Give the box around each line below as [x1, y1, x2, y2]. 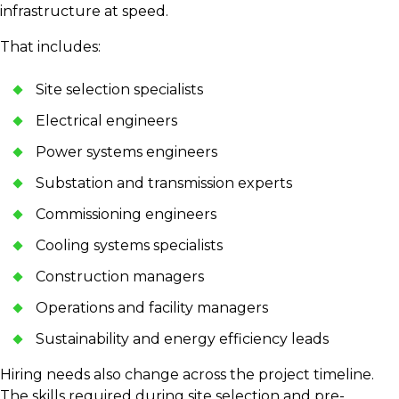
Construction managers [36, 268, 208, 286]
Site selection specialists [36, 81, 207, 99]
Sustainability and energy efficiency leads [36, 330, 332, 348]
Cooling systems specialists [36, 237, 226, 255]
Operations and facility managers [36, 299, 272, 317]
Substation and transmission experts [36, 175, 296, 192]
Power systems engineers [36, 143, 221, 161]
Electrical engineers [36, 112, 181, 130]
